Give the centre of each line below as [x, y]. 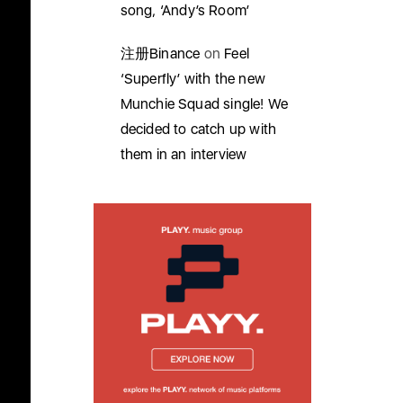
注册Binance [160, 54]
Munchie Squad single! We [204, 104]
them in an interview [184, 154]
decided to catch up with [198, 129]
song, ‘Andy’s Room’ [185, 10]
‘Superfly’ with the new [193, 79]
